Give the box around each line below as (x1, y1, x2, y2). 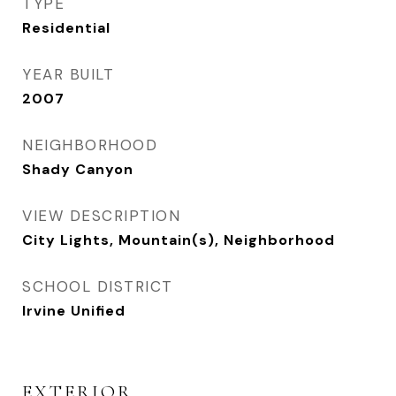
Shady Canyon (22, 160, 133, 179)
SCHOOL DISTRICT (22, 277, 173, 296)
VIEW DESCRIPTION (22, 206, 180, 225)
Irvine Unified (22, 301, 126, 320)
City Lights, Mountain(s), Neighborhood (22, 231, 335, 249)
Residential (22, 19, 110, 37)
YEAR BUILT (22, 65, 114, 84)
